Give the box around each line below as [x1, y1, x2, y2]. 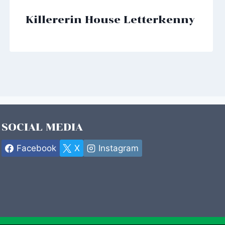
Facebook [16, 143, 56, 153]
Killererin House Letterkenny [25, 13, 195, 26]
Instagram [98, 143, 139, 153]
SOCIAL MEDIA [2, 121, 83, 134]
